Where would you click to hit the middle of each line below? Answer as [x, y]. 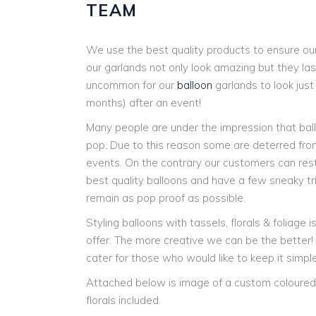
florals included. [123, 300]
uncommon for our [132, 85]
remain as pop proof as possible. [166, 198]
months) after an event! [144, 103]
